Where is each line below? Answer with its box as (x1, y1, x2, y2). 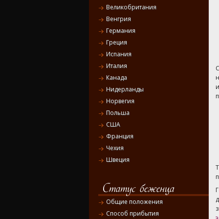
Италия (106, 62, 127, 70)
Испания (106, 50, 131, 59)
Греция (106, 38, 127, 47)
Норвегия (106, 97, 134, 106)
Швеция (106, 155, 130, 164)
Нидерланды (106, 85, 144, 94)
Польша (106, 109, 130, 117)
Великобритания (106, 3, 156, 12)
